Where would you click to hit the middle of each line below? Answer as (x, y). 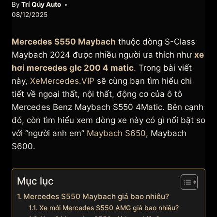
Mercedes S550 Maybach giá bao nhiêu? (96, 197)
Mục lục (35, 181)
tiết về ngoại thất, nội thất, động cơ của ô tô (97, 94)
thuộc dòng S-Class (155, 42)
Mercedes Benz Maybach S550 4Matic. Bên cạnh (108, 107)
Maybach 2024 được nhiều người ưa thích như (103, 55)
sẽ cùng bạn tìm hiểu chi (143, 81)
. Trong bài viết (163, 68)
